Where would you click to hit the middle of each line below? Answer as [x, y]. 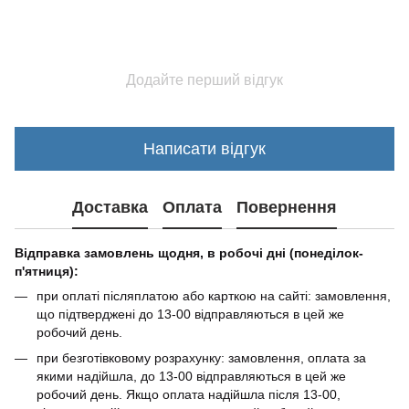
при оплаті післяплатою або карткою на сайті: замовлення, [214, 296]
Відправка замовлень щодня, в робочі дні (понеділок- [189, 253]
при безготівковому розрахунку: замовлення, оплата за [201, 358]
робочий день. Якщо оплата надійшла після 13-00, [189, 395]
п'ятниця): [47, 271]
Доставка [110, 207]
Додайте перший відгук [204, 80]
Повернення [287, 207]
